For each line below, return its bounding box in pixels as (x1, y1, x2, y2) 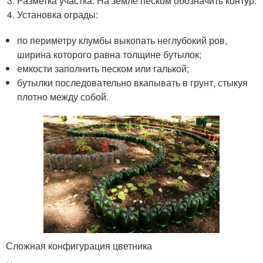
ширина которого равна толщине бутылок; (17, 47, 202, 61)
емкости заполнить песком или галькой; (17, 61, 190, 75)
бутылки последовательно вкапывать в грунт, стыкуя (17, 75, 248, 89)
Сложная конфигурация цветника (6, 238, 152, 252)
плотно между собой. (17, 89, 109, 103)
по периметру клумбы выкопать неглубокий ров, (17, 33, 228, 47)
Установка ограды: (17, 7, 99, 21)
